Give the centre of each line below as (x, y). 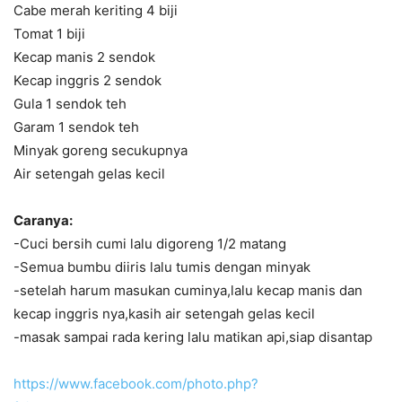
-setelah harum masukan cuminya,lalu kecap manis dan (188, 290)
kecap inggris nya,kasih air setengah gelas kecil (164, 314)
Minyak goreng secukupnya (100, 150)
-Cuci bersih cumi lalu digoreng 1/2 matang (150, 244)
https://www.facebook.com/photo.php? (136, 384)
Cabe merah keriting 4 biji (96, 10)
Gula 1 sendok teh (70, 104)
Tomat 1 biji (49, 34)
